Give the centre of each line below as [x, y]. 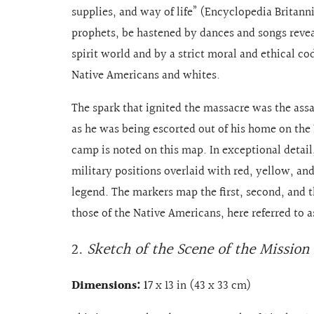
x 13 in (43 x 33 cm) [202, 286]
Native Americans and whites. [147, 76]
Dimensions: [108, 286]
